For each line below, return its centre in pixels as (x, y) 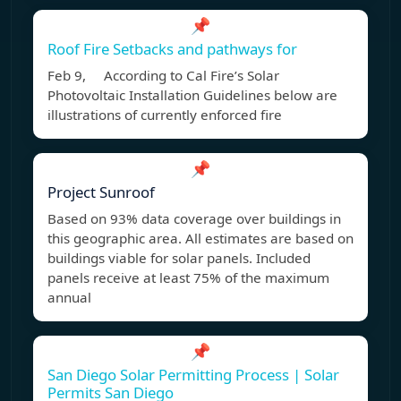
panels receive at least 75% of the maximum (188, 278)
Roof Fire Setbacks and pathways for (172, 49)
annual (69, 298)
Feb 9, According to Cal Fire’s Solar (163, 76)
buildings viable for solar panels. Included (179, 258)
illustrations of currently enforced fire (165, 115)
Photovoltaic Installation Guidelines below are (192, 95)
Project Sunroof (101, 192)
